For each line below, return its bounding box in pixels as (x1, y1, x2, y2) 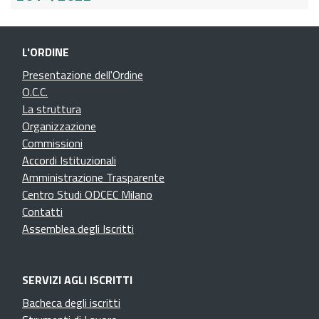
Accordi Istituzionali (22, 151, 116, 169)
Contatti (22, 202, 63, 220)
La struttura (22, 100, 81, 117)
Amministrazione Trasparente (22, 168, 164, 186)
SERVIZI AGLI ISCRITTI (22, 271, 132, 288)
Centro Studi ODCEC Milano (22, 185, 152, 203)
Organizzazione (22, 117, 96, 135)
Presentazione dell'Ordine (22, 66, 143, 83)
